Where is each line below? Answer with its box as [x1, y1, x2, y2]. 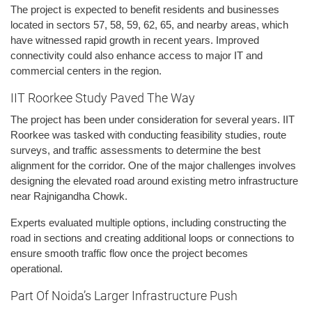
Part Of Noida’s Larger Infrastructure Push [10, 288, 237, 304]
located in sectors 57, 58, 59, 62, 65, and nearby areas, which [10, 19, 288, 31]
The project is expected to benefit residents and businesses [10, 3, 279, 16]
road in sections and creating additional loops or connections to [10, 232, 294, 244]
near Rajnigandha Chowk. [10, 190, 127, 203]
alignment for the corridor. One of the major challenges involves [10, 159, 296, 172]
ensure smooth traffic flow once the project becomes [10, 247, 248, 260]
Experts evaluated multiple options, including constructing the [10, 217, 286, 229]
